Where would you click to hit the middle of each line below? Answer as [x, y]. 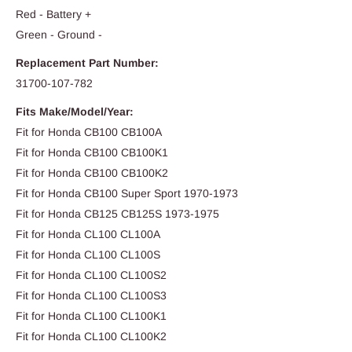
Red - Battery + [53, 15]
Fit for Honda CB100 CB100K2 [92, 172]
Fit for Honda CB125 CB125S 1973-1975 [117, 213]
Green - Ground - [59, 35]
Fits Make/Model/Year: [75, 111]
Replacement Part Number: [87, 62]
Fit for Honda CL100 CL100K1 [93, 315]
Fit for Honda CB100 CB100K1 [93, 152]
